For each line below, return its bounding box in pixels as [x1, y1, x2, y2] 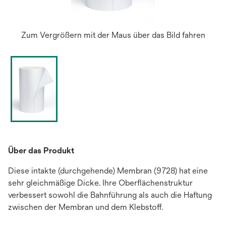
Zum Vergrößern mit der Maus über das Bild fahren [21, 30, 205, 40]
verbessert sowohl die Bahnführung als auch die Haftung [8, 190, 212, 200]
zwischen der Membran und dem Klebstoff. [8, 202, 163, 212]
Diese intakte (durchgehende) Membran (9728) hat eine [8, 165, 208, 176]
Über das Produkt [8, 145, 74, 155]
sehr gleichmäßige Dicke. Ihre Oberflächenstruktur [8, 178, 193, 188]
